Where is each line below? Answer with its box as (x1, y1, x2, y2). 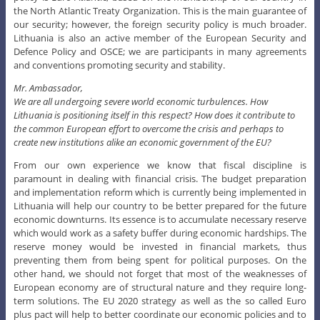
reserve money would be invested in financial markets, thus (13, 239, 307, 253)
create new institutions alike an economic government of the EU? (13, 135, 271, 149)
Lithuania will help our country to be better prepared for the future (13, 199, 307, 212)
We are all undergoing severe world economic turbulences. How (13, 94, 268, 108)
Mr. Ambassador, (13, 81, 83, 94)
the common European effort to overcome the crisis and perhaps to (13, 121, 284, 135)
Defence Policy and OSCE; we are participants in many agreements (13, 44, 307, 58)
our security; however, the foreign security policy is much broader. (13, 17, 307, 31)
